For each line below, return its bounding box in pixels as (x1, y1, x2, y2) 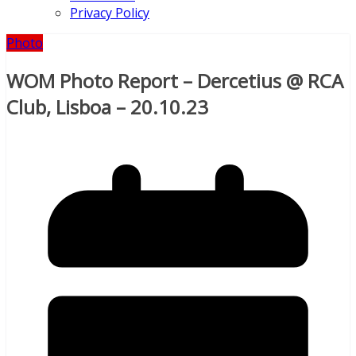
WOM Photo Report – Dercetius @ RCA (6, 67, 343, 94)
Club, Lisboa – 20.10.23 (6, 93, 208, 120)
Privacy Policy (70, 4, 149, 21)
